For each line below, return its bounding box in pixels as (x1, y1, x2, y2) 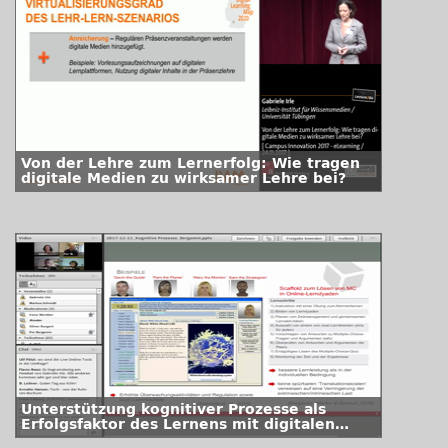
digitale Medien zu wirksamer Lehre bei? (21, 170, 346, 187)
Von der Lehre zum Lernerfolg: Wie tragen (21, 155, 360, 172)
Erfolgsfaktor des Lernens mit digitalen (21, 416, 335, 433)
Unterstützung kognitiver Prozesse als (21, 401, 326, 418)
